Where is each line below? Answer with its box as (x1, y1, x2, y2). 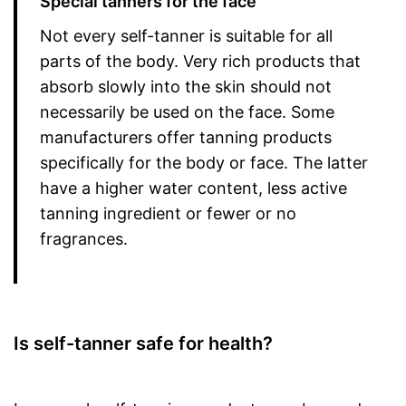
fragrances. (40, 229, 128, 248)
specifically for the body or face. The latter (40, 153, 368, 172)
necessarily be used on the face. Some (40, 102, 334, 121)
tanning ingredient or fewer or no (40, 204, 296, 223)
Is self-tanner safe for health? (14, 333, 273, 354)
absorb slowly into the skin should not (40, 77, 332, 96)
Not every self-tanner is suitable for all (40, 26, 333, 45)
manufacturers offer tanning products (40, 128, 332, 147)
